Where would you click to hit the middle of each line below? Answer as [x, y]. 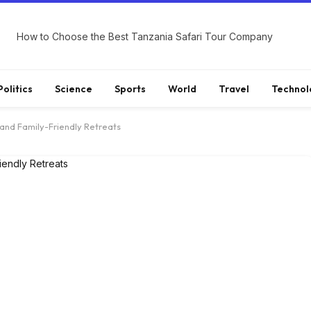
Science [74, 89]
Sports [130, 89]
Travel [234, 89]
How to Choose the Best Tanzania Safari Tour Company [145, 36]
